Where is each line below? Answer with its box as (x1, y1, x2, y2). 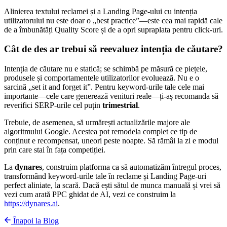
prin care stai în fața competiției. (4, 145, 105, 155)
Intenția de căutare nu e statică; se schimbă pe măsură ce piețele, (4, 64, 207, 73)
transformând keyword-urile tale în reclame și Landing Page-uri (4, 172, 206, 181)
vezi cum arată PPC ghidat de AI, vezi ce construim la (4, 190, 176, 199)
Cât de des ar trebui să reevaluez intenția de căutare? (4, 44, 223, 55)
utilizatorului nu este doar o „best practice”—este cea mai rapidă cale (4, 16, 222, 25)
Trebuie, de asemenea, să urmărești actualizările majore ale (4, 118, 190, 127)
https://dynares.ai (4, 199, 58, 208)
